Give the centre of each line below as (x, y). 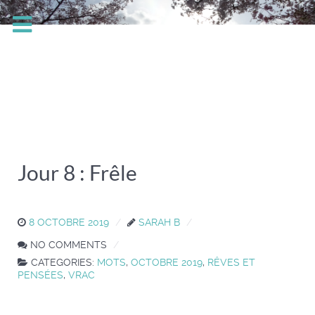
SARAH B (159, 223)
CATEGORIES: (64, 263)
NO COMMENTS (69, 245)
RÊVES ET (231, 263)
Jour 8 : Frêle (77, 173)
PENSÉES (40, 275)
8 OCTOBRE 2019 (69, 223)
